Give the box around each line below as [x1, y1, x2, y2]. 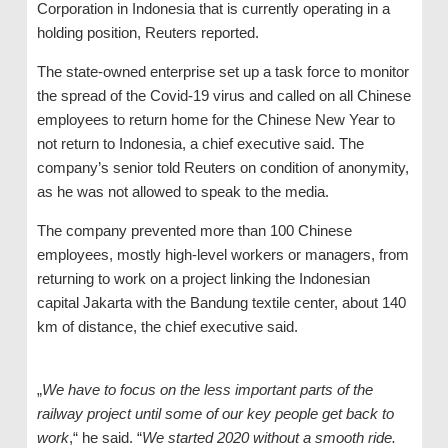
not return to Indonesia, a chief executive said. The [36, 135, 364, 153]
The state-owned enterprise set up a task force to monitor [36, 63, 409, 81]
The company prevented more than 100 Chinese [36, 222, 352, 240]
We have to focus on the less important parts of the [41, 381, 373, 399]
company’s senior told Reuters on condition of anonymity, [36, 159, 409, 177]
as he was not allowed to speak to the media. [36, 183, 329, 201]
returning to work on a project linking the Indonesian [36, 270, 370, 288]
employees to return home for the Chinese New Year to [36, 111, 395, 129]
